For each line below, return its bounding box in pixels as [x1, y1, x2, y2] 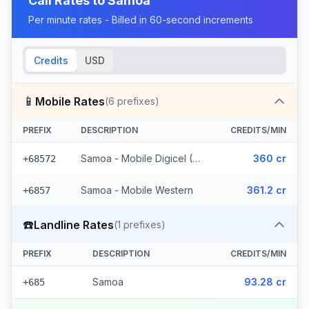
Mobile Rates [35, 94, 105, 108]
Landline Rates [34, 217, 114, 232]
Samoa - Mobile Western [81, 184, 193, 196]
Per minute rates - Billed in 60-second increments [28, 14, 253, 26]
